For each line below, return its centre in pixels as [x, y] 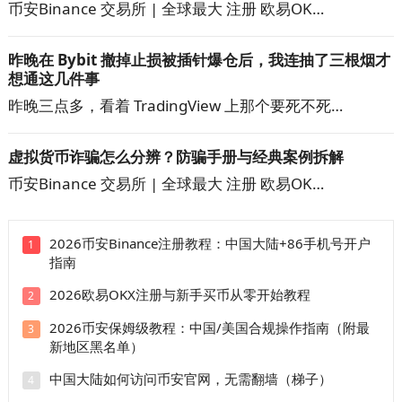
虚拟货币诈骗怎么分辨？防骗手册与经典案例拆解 [175, 157]
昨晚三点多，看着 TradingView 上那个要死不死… [175, 106]
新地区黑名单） [96, 347]
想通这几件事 [53, 79]
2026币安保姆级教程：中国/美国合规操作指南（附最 [209, 328]
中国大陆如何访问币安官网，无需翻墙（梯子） [190, 379]
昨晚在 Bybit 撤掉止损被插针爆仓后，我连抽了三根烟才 [199, 60]
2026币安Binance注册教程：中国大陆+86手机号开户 [210, 244]
